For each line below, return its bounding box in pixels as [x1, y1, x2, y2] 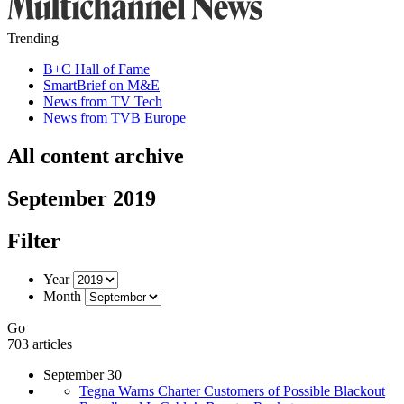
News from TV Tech [43, 94, 162, 109]
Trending [7, 31, 59, 46]
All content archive [7, 143, 184, 168]
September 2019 [7, 186, 156, 210]
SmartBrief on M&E [43, 78, 160, 93]
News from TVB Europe [43, 110, 186, 125]
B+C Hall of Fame [43, 61, 150, 77]
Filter [7, 228, 60, 252]
